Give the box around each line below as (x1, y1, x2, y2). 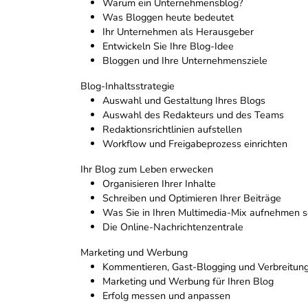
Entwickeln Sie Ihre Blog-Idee (102, 39, 234, 54)
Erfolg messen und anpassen (102, 289, 230, 303)
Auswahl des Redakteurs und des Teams (102, 108, 284, 122)
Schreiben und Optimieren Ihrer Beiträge (102, 191, 281, 206)
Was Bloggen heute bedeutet (102, 10, 234, 25)
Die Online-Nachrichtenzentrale (102, 220, 243, 234)
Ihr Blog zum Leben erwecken (80, 162, 213, 177)
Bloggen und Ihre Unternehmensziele (102, 54, 267, 68)
